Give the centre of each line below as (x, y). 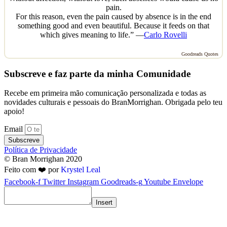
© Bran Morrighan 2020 (43, 159)
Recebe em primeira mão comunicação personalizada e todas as (105, 93)
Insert (104, 203)
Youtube (157, 182)
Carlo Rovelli (165, 34)
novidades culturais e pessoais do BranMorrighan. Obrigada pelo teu (113, 102)
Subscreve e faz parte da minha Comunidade (97, 73)
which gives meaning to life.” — (92, 34)
